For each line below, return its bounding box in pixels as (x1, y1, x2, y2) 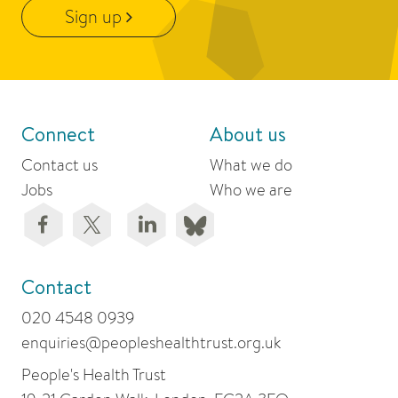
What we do (210, 154, 292, 177)
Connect (21, 121, 95, 148)
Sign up (65, 4, 126, 29)
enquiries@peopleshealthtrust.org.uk (21, 331, 281, 354)
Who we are (210, 179, 292, 202)
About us (210, 121, 286, 148)
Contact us (21, 154, 98, 177)
